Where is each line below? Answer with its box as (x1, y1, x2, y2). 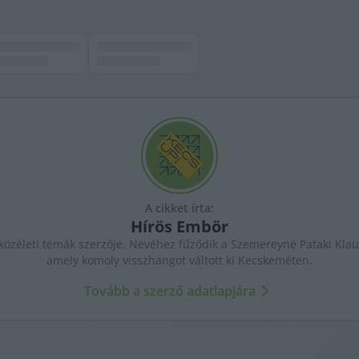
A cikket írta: (145, 200, 214, 216)
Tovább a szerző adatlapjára (84, 282, 256, 301)
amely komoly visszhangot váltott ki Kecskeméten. (46, 252, 313, 268)
